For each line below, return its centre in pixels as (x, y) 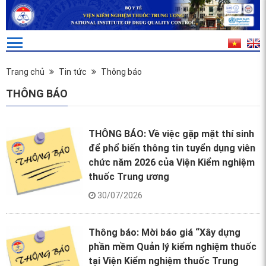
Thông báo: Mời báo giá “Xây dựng (165, 233)
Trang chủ (25, 72)
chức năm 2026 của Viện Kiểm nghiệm (172, 163)
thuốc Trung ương (129, 177)
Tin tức (73, 72)
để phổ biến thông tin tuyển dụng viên (172, 148)
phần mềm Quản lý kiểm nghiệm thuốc (173, 247)
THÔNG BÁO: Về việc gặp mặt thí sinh (172, 134)
